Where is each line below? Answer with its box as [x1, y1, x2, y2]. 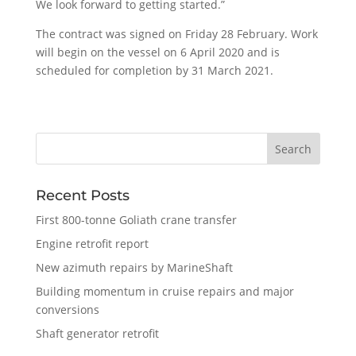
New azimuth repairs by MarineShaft [35, 260, 233, 276]
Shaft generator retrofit [35, 326, 159, 342]
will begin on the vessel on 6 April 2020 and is [35, 44, 280, 60]
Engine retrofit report [35, 236, 149, 252]
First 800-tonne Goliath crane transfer [35, 212, 237, 228]
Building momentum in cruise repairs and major [35, 284, 294, 300]
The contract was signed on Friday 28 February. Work [35, 26, 318, 42]
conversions [35, 302, 99, 318]
